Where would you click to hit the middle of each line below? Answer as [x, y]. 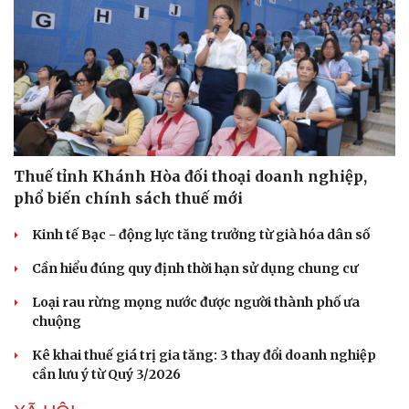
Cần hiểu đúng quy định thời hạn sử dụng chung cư [195, 268]
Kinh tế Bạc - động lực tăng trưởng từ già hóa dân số [201, 234]
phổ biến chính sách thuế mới [128, 198]
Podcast [241, 323]
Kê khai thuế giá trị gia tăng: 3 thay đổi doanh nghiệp [204, 355]
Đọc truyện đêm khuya [286, 366]
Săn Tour [45, 366]
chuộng [57, 321]
